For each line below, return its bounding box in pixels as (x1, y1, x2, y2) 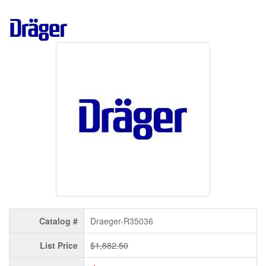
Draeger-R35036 (90, 215, 153, 227)
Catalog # (39, 215, 78, 227)
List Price (40, 239, 78, 252)
